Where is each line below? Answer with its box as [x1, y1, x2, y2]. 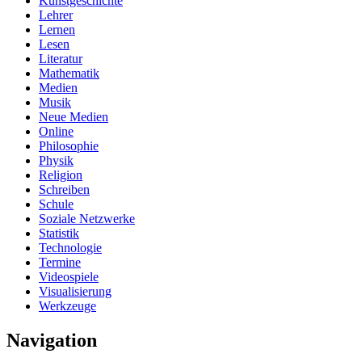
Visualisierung [39, 284, 112, 298]
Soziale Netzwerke [39, 211, 135, 225]
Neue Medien [39, 109, 108, 124]
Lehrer [39, 7, 73, 22]
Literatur [39, 51, 82, 65]
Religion [39, 167, 82, 182]
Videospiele [39, 269, 99, 284]
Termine [39, 255, 81, 269]
